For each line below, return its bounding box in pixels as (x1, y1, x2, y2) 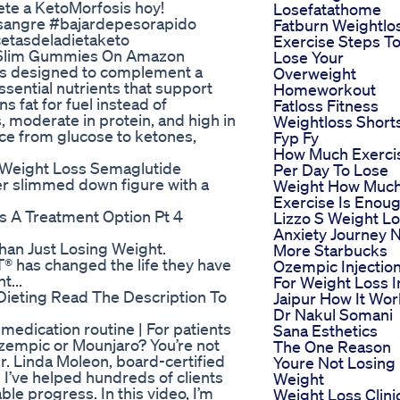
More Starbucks (273, 240, 387, 261)
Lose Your (273, 47, 344, 68)
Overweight (273, 63, 356, 84)
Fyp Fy (273, 128, 319, 148)
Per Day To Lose (273, 160, 388, 180)
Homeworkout (273, 79, 376, 100)
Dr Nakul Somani (273, 304, 393, 325)
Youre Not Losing (273, 353, 396, 373)
